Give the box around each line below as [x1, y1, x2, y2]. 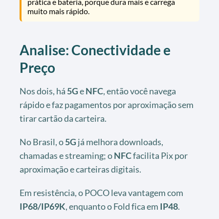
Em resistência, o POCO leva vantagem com [20, 187, 183, 198]
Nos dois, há [20, 85, 67, 96]
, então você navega [103, 85, 176, 96]
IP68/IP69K [20, 200, 66, 212]
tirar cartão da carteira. [20, 112, 107, 124]
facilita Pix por [131, 150, 188, 161]
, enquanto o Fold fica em [66, 200, 160, 212]
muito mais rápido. [27, 6, 89, 16]
